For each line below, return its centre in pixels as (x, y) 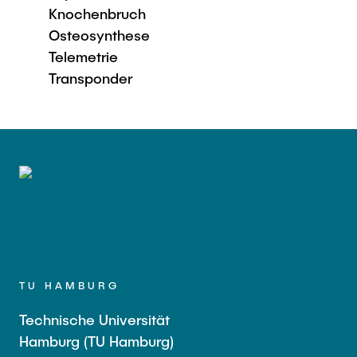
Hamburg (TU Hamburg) (96, 341)
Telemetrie (83, 57)
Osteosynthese (99, 35)
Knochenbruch (97, 14)
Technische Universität (94, 320)
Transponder (90, 78)
